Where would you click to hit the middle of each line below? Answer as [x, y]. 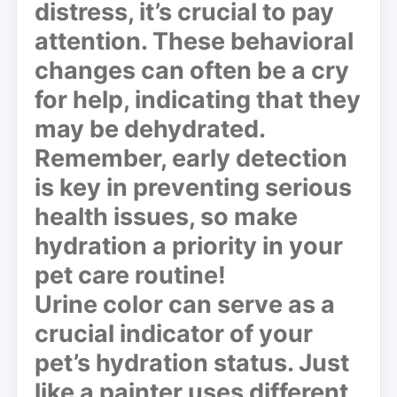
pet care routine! [130, 275]
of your [269, 333]
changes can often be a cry [192, 70]
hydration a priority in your [189, 245]
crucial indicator [129, 333]
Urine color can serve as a [185, 304]
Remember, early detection [191, 158]
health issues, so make [166, 216]
